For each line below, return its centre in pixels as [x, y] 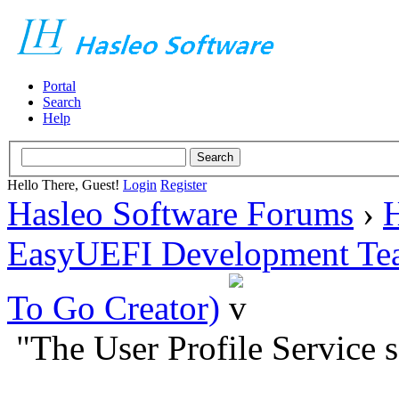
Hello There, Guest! [65, 184]
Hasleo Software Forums [180, 213]
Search [62, 102]
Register [183, 184]
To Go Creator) [114, 307]
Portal [59, 86]
